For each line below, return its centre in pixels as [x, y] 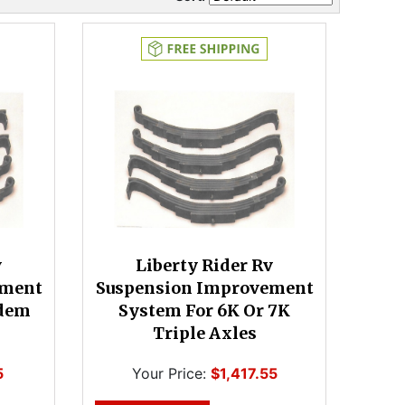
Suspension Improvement [204, 288]
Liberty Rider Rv [204, 265]
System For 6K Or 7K [204, 311]
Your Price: [169, 373]
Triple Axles [204, 333]
